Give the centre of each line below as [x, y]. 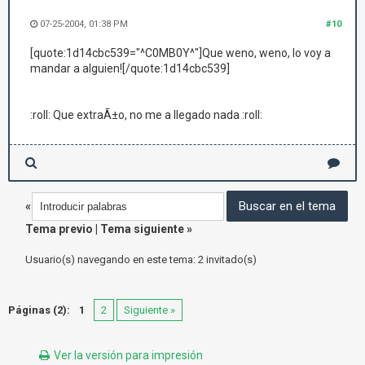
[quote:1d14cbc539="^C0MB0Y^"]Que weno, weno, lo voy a [180, 53]
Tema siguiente [142, 229]
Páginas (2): [39, 310]
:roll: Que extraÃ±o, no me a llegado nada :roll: [146, 115]
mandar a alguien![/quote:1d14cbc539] [130, 68]
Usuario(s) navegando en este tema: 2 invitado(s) [141, 259]
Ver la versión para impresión [128, 355]
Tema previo [59, 229]
